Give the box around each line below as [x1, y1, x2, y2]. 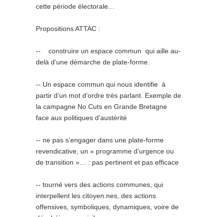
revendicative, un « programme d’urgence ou [36, 147, 174, 155]
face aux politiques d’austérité [36, 114, 127, 122]
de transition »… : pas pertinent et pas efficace [36, 158, 179, 166]
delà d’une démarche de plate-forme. [36, 58, 150, 66]
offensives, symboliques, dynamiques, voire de [36, 203, 179, 211]
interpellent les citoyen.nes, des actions [36, 192, 156, 200]
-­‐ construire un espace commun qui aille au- [36, 47, 181, 55]
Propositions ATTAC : [36, 25, 100, 32]
